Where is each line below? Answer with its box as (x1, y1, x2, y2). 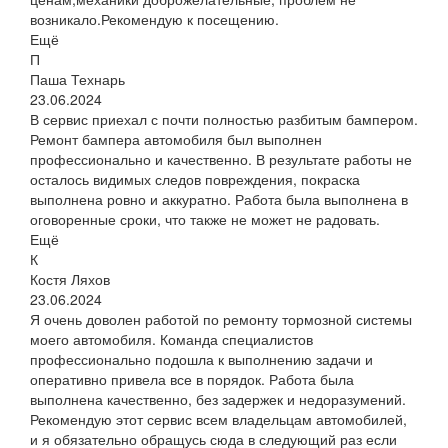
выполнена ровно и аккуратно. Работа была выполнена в (30, 189, 408, 210)
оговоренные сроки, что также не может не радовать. (30, 209, 380, 230)
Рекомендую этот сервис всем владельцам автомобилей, (30, 409, 407, 430)
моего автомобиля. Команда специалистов (30, 329, 313, 350)
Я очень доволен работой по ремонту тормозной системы (30, 309, 412, 330)
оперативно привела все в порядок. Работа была (30, 369, 354, 390)
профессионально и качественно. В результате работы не (30, 149, 412, 170)
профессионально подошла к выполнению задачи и (30, 349, 373, 370)
